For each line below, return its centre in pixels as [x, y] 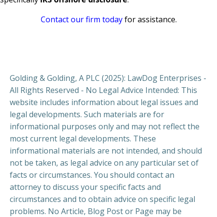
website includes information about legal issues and [104, 102]
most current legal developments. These [83, 139]
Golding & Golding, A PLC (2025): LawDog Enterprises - [108, 78]
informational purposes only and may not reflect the [105, 126]
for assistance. [149, 19]
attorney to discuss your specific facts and [85, 187]
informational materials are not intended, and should [106, 151]
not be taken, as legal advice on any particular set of [104, 163]
